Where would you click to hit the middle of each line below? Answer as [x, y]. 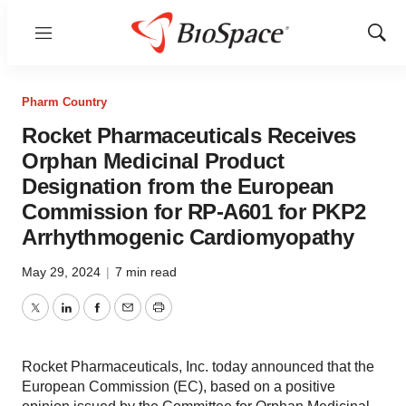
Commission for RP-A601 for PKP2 [194, 212]
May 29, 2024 [63, 272]
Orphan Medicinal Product [153, 161]
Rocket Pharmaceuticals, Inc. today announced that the [198, 367]
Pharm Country [64, 102]
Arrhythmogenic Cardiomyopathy [188, 237]
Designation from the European [178, 186]
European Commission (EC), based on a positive [179, 387]
